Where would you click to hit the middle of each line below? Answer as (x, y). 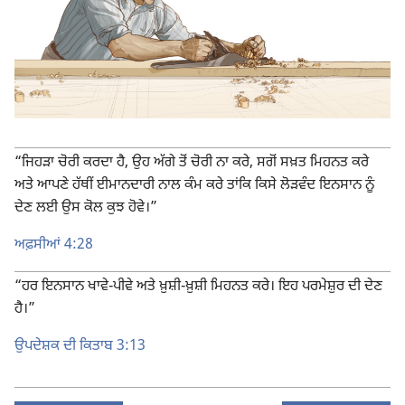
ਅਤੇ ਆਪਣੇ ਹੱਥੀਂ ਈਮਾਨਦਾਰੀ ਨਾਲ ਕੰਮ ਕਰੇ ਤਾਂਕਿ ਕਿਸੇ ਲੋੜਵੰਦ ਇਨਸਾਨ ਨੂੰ (194, 186)
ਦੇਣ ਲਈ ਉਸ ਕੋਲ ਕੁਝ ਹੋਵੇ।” (86, 208)
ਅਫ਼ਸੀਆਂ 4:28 (54, 245)
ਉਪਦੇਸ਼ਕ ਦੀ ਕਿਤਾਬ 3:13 (80, 347)
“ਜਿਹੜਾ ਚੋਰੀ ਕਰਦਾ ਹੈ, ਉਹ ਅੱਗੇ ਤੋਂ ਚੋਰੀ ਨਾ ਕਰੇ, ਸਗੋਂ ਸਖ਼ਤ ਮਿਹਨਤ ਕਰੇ (192, 163)
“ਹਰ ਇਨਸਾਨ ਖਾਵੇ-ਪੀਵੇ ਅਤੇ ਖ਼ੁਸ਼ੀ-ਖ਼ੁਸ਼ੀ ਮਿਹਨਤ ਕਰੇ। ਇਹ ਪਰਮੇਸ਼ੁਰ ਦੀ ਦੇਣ (198, 287)
